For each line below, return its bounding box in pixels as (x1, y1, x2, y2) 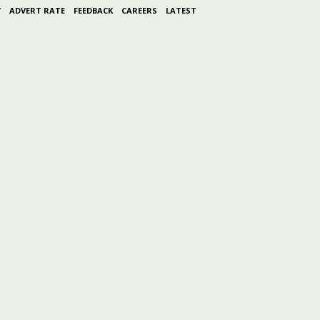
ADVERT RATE (9, 5, 65, 16)
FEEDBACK (73, 5, 113, 16)
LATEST (165, 5, 196, 16)
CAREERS (121, 5, 157, 16)
